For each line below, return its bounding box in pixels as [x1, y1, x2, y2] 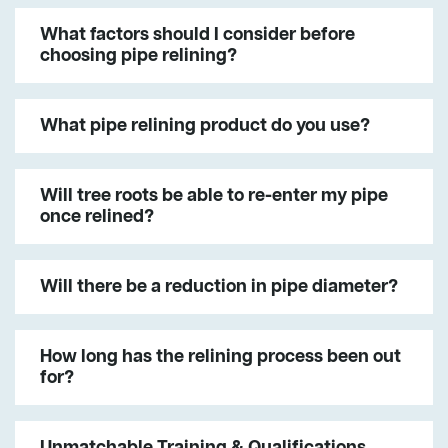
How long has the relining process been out [40, 344, 401, 369]
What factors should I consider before [40, 22, 355, 47]
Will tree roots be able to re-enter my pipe [40, 183, 388, 208]
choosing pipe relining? [40, 43, 237, 68]
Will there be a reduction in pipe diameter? [40, 274, 398, 299]
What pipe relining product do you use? [40, 113, 370, 138]
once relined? [40, 204, 154, 229]
